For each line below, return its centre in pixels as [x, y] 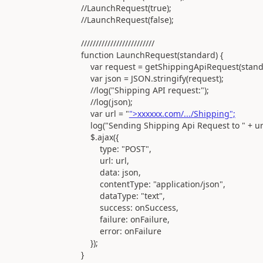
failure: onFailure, [106, 219]
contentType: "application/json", [134, 184]
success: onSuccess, [111, 207]
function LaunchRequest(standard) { [133, 55]
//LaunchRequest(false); [108, 19]
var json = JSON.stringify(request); [133, 78]
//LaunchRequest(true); [107, 8]
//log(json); [88, 102]
